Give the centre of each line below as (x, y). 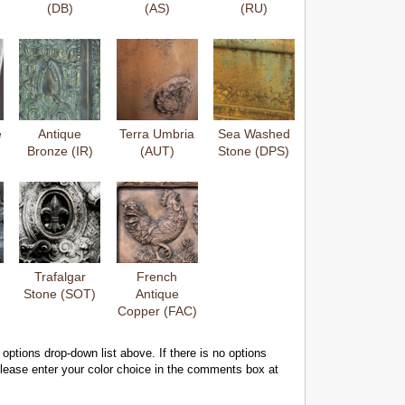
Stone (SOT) (60, 294)
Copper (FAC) (157, 311)
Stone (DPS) (254, 151)
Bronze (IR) (60, 151)
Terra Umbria (157, 134)
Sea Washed (254, 134)
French (157, 277)
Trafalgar (60, 277)
